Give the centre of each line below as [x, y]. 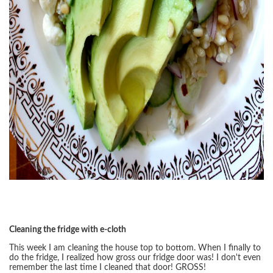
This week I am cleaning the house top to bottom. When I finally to [135, 248]
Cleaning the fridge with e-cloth [68, 230]
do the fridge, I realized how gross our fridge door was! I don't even [135, 258]
